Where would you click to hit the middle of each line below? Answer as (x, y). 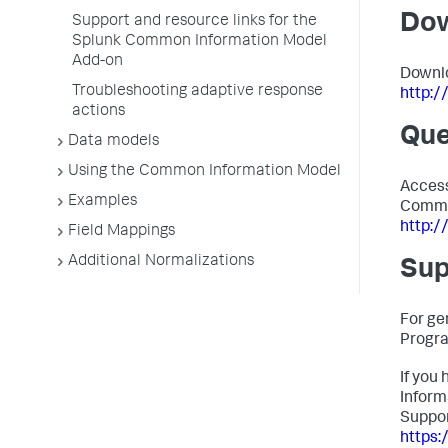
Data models (113, 142)
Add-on (97, 62)
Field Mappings (121, 232)
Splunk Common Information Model (199, 42)
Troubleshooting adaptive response (197, 92)
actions (98, 112)
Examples (102, 202)
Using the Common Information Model (204, 172)
